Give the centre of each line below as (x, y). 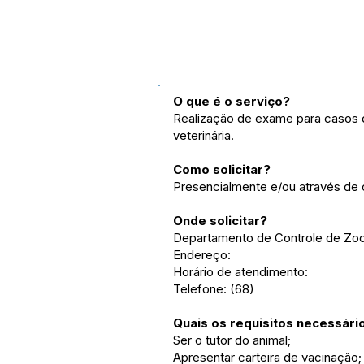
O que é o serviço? (232, 101)
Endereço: (204, 255)
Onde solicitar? (220, 221)
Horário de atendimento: (242, 272)
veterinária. (204, 135)
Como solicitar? (222, 169)
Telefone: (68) (215, 289)
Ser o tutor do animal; (232, 340)
